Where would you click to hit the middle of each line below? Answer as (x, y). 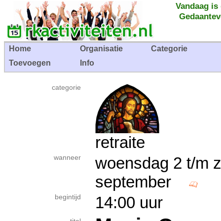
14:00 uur (129, 203)
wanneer (67, 158)
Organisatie (101, 49)
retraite (120, 142)
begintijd (68, 197)
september (142, 182)
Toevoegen (30, 63)
